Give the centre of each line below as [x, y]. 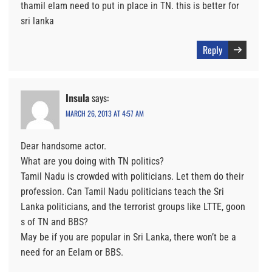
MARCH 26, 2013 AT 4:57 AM [105, 114]
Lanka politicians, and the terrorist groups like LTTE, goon [133, 207]
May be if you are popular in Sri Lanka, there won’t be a [128, 237]
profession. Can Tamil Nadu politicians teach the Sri [122, 192]
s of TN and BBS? [54, 222]
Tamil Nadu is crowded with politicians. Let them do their [132, 177]
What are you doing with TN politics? [92, 161]
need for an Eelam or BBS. [72, 253]
